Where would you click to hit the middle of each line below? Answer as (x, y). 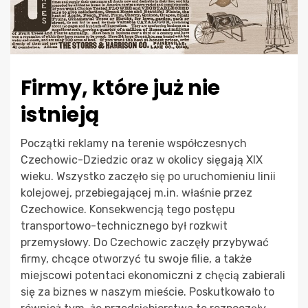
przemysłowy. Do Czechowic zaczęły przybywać (145, 242)
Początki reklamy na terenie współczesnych (134, 143)
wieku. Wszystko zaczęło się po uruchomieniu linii (148, 176)
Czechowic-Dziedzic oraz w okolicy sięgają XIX (142, 159)
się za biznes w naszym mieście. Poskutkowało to (147, 291)
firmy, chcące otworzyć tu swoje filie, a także (136, 258)
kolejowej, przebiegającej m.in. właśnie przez (136, 192)
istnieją (60, 114)
